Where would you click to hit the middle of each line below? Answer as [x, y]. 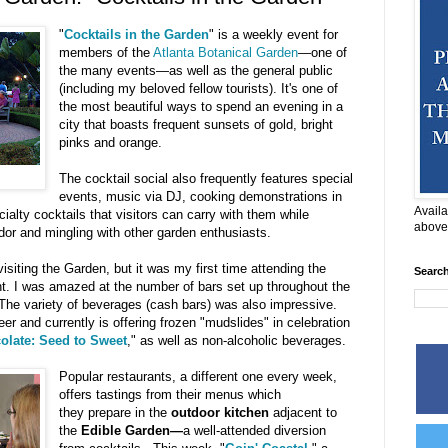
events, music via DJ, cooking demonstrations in [201, 197]
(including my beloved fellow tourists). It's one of [199, 89]
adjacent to [303, 413]
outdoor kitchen [220, 413]
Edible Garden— [132, 431]
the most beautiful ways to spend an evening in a [201, 107]
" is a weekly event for [274, 35]
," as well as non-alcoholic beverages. [236, 341]
